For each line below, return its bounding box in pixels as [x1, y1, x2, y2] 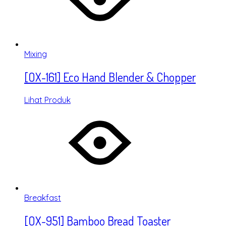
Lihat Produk [24, 95, 71, 105]
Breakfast [24, 193, 61, 203]
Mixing [24, 49, 47, 60]
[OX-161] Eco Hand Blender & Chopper [24, 69, 196, 85]
